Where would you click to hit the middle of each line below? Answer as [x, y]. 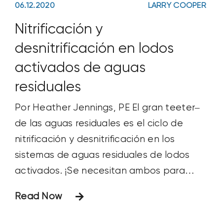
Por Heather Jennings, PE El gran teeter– [107, 108]
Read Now [38, 196]
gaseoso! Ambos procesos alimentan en [106, 202]
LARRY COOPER [177, 6]
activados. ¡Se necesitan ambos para [100, 171]
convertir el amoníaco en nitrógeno [95, 186]
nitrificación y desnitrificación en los [95, 139]
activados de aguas [80, 68]
